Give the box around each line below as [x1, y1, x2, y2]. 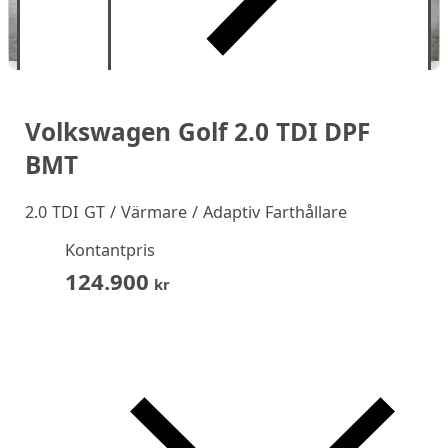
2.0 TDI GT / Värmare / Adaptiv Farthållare [24, 201, 347, 224]
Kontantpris [64, 239, 155, 262]
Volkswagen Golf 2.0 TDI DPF [24, 114, 370, 148]
